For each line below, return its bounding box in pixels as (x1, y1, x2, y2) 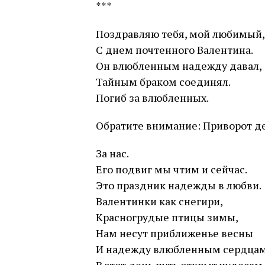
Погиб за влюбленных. (96, 91, 209, 105)
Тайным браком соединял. (96, 75, 231, 89)
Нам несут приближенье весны (96, 226, 253, 240)
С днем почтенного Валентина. (96, 43, 253, 57)
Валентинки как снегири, (96, 194, 223, 208)
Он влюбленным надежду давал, (96, 59, 262, 73)
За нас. (96, 146, 129, 160)
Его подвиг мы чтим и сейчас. (96, 162, 247, 176)
